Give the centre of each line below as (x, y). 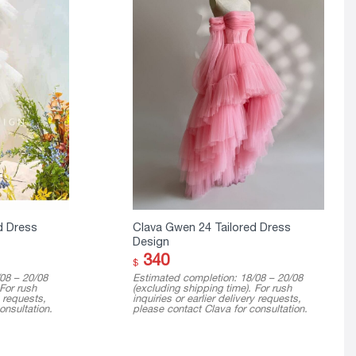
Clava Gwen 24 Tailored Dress (211, 227)
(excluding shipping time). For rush (212, 288)
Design (151, 242)
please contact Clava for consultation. (220, 308)
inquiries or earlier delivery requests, (217, 298)
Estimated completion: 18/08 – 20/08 (217, 277)
